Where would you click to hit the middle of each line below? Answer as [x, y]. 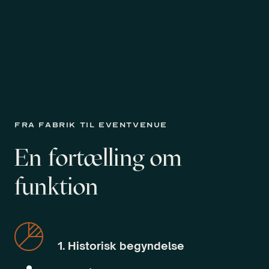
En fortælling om [98, 158]
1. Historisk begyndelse [121, 246]
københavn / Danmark [153, 174]
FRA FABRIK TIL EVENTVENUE [91, 125]
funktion [56, 186]
